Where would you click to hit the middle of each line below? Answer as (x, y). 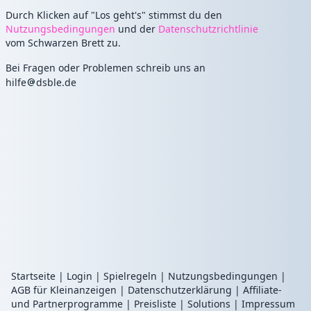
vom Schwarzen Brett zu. (63, 43)
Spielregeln (130, 276)
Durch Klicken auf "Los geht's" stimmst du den (114, 15)
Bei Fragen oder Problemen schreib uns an (106, 68)
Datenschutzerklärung (180, 290)
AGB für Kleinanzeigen (64, 290)
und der (137, 29)
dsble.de (56, 82)
